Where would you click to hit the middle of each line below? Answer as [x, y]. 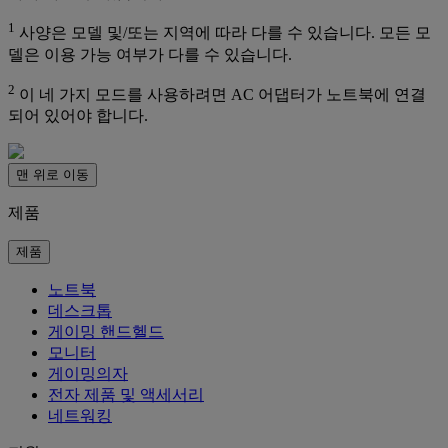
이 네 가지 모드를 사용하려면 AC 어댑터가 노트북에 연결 [220, 95]
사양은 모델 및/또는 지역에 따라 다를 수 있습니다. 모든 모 [223, 33]
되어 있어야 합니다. [78, 116]
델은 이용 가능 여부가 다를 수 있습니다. [150, 54]
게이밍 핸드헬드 [106, 332]
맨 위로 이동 [52, 175]
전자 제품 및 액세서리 [126, 395]
